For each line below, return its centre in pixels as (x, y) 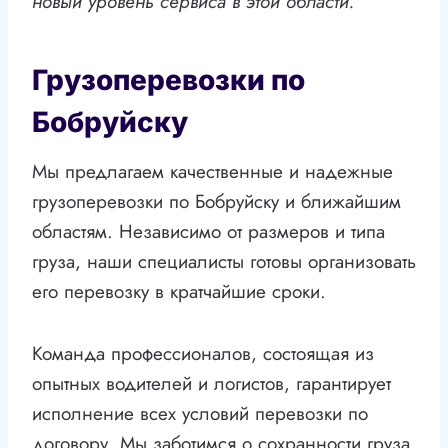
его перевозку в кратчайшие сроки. (179, 292)
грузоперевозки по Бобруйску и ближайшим (216, 202)
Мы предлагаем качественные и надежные (212, 172)
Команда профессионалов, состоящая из (203, 354)
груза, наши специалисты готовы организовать (224, 262)
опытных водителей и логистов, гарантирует (211, 384)
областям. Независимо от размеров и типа (208, 232)
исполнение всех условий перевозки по (200, 414)
